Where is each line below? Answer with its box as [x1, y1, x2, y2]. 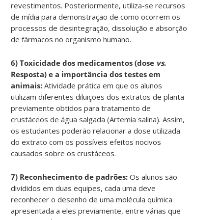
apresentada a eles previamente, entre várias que [11, 205, 181, 216]
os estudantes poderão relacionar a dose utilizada [11, 125, 181, 136]
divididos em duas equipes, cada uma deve [11, 183, 156, 193]
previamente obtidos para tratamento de [11, 103, 151, 113]
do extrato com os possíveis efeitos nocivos [11, 137, 162, 147]
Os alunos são [130, 171, 178, 182]
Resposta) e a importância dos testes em [11, 69, 161, 79]
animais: [11, 80, 45, 90]
